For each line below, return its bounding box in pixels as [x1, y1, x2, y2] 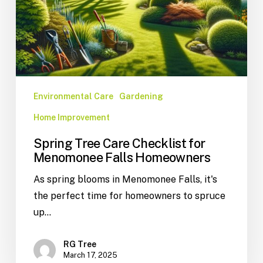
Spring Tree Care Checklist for [33, 136, 205, 151]
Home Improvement [33, 113, 110, 123]
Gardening [119, 92, 163, 102]
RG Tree [63, 240, 96, 249]
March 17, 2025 [63, 251, 117, 260]
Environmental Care [33, 92, 113, 102]
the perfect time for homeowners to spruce [33, 190, 225, 202]
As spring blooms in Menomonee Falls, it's [33, 174, 217, 186]
